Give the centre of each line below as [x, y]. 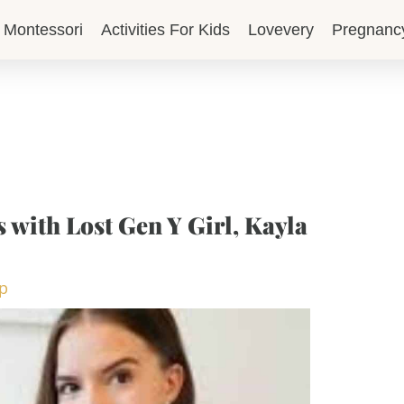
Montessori [44, 30]
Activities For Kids [166, 30]
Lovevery [281, 30]
